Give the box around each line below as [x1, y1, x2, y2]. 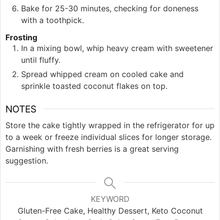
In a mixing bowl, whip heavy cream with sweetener [21, 43, 213, 53]
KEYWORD [90, 194, 130, 204]
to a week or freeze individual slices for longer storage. [5, 132, 212, 142]
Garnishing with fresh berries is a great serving [5, 144, 179, 154]
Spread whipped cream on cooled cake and [21, 69, 184, 79]
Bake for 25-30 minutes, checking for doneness [21, 3, 198, 13]
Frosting [5, 32, 37, 42]
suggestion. [5, 156, 48, 166]
